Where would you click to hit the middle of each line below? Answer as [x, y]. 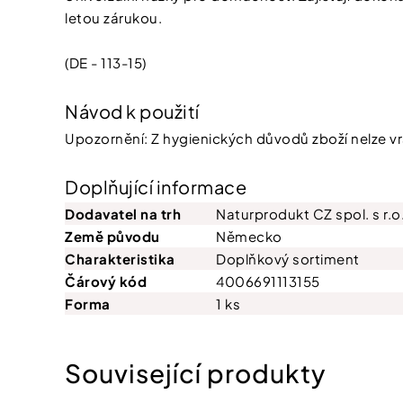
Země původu [112, 236]
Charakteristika [120, 259]
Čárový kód [106, 281]
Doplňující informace [156, 187]
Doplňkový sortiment [288, 259]
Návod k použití [132, 111]
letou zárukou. [113, 18]
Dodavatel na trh [123, 214]
